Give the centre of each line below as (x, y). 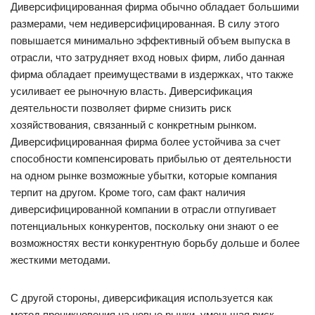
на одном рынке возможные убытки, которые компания (144, 175)
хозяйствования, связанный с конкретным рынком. (134, 125)
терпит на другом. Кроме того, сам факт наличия (128, 192)
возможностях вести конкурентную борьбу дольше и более (155, 243)
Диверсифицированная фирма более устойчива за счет (146, 142)
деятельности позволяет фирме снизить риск (121, 108)
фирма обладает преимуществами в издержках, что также (152, 74)
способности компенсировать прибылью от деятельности (151, 159)
